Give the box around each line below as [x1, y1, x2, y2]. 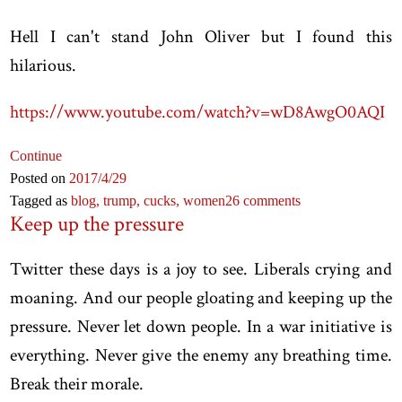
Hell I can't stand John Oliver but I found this [10, 24, 392, 48]
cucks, [144, 192, 184, 208]
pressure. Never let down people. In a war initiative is [10, 314, 392, 338]
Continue [10, 147, 63, 163]
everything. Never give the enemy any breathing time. [10, 343, 392, 367]
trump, [103, 192, 144, 208]
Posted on [10, 170, 70, 186]
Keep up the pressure [10, 209, 185, 238]
